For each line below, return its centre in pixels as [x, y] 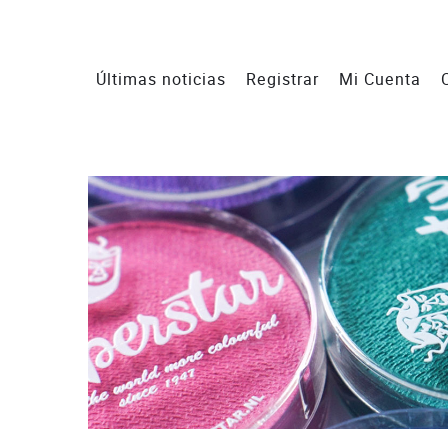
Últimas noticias [161, 80]
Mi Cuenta [380, 80]
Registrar [282, 80]
